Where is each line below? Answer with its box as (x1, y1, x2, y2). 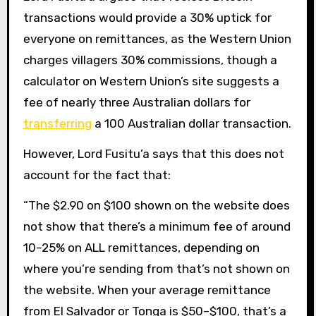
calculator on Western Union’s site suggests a (23, 74, 279, 89)
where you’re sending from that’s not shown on (23, 261, 290, 276)
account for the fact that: (23, 167, 171, 182)
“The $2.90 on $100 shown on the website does (23, 197, 290, 212)
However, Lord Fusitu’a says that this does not (23, 146, 284, 161)
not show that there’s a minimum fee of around (23, 219, 291, 233)
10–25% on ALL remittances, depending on (23, 240, 260, 255)
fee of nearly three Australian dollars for (23, 95, 250, 110)
